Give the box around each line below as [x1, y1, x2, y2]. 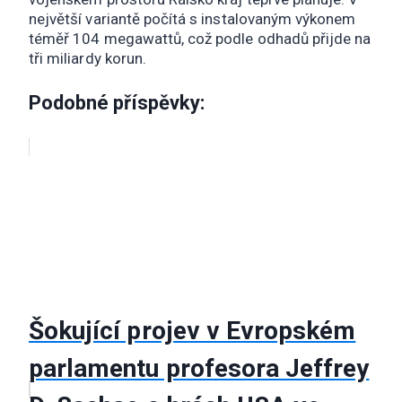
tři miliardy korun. [29, 49, 146, 68]
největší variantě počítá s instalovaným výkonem [29, 10, 356, 29]
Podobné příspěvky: [29, 92, 205, 115]
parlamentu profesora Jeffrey [29, 354, 370, 384]
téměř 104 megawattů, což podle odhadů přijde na [29, 30, 371, 48]
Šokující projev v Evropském [29, 316, 356, 346]
